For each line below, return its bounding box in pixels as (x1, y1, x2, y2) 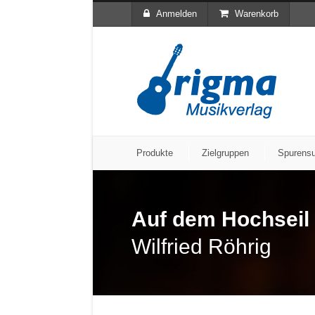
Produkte (136, 148, 173, 158)
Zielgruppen (202, 148, 249, 158)
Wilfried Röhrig (131, 235, 271, 258)
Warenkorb (235, 8, 278, 19)
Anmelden (156, 8, 197, 19)
